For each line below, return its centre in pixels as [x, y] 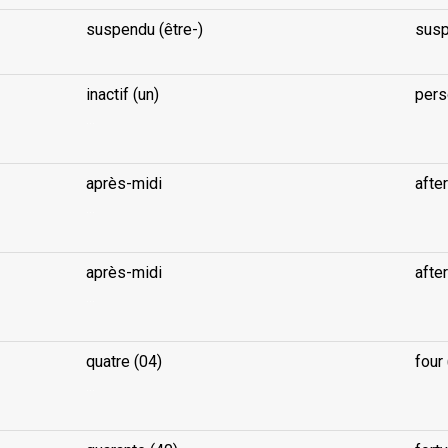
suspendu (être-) [144, 29]
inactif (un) [122, 94]
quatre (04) [123, 361]
